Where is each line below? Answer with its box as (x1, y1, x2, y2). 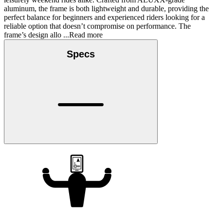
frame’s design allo (4, 30, 61, 39)
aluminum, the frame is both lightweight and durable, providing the (4, 4, 209, 13)
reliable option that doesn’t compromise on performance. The (4, 21, 191, 30)
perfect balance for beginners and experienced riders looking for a (4, 13, 205, 21)
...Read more (61, 30, 103, 39)
